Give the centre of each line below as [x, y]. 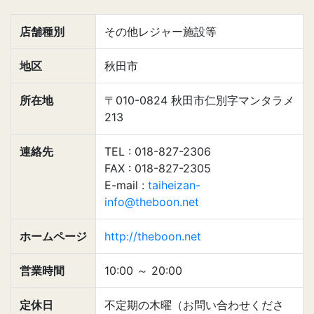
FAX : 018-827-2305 [158, 168]
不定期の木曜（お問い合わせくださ [194, 305]
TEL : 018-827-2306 [158, 151]
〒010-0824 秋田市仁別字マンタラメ [199, 100]
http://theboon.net [153, 236]
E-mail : [126, 185]
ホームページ [53, 236]
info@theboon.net [152, 202]
